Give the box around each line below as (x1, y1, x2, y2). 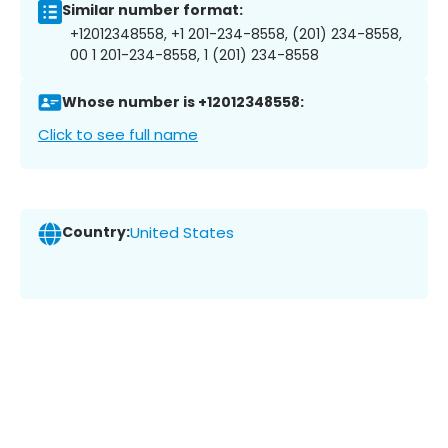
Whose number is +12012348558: (62, 92, 304, 113)
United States (130, 222, 234, 244)
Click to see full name (38, 123, 198, 145)
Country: (62, 222, 130, 243)
